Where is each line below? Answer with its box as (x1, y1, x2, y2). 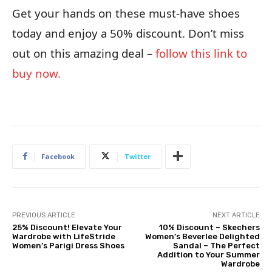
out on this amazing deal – (12, 45, 155, 61)
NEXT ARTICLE (212, 211, 260, 219)
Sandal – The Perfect (172, 240, 260, 250)
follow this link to (155, 45, 247, 61)
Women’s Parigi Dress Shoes (12, 240, 124, 250)
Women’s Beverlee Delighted (144, 231, 260, 241)
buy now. (12, 65, 61, 81)
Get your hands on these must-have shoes (12, 5, 240, 21)
